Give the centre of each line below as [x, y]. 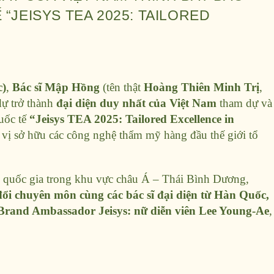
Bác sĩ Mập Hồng [56, 87]
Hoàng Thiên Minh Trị [202, 87]
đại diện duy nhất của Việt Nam [136, 103]
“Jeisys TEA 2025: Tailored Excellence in [132, 119]
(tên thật [122, 87]
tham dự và [244, 103]
